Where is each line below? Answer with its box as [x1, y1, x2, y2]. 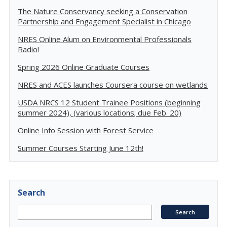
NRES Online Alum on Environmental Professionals [18, 34, 192, 44]
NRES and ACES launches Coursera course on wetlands [18, 80, 208, 90]
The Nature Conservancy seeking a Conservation [18, 6, 187, 16]
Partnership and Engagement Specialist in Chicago [18, 16, 191, 26]
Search [18, 187, 45, 198]
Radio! [18, 44, 39, 54]
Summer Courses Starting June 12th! [18, 143, 143, 153]
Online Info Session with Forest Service [18, 125, 154, 135]
